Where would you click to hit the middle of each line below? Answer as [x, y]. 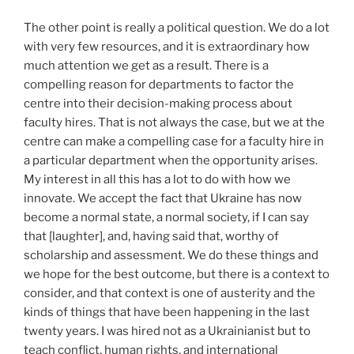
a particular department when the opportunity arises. [171, 160]
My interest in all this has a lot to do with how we [157, 179]
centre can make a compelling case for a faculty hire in [174, 141]
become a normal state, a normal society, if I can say [166, 217]
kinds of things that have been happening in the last [167, 312]
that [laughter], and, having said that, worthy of [151, 236]
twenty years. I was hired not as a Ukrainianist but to [167, 331]
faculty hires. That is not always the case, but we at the [174, 122]
